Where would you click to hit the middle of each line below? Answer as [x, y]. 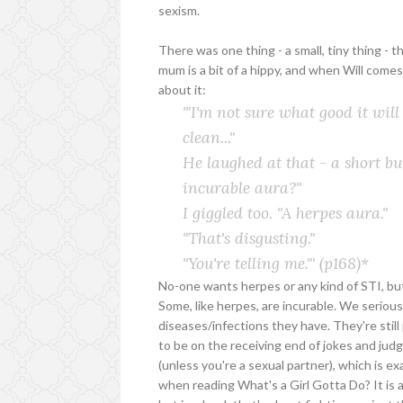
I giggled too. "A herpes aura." [285, 212]
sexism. [179, 10]
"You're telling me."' [248, 263]
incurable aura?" [242, 187]
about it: [183, 89]
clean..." [208, 137]
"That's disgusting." [248, 237]
